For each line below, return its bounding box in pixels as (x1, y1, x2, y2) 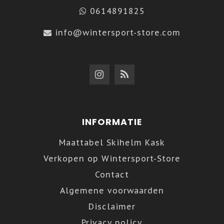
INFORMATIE (82, 115, 142, 128)
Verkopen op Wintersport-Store (43, 153, 180, 163)
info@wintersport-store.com (55, 27, 180, 37)
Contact (95, 169, 129, 179)
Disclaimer (88, 201, 135, 211)
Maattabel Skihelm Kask (59, 137, 165, 147)
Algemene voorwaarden (60, 185, 164, 195)
